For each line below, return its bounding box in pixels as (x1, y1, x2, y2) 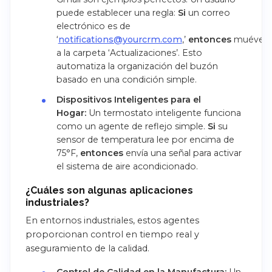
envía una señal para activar (123, 148, 242, 159)
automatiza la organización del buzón (56, 60, 218, 72)
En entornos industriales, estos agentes (25, 215, 199, 226)
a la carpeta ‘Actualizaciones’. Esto (56, 47, 202, 58)
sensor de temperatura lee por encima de (56, 134, 234, 146)
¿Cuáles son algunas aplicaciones (25, 185, 193, 197)
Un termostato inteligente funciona (86, 107, 241, 119)
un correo (185, 7, 230, 18)
